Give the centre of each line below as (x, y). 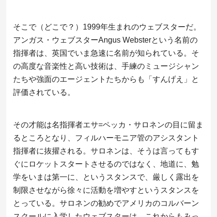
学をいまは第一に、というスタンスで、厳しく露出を (106, 177)
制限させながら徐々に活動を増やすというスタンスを (106, 190)
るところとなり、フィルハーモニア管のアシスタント (106, 138)
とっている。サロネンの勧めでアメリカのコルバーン (106, 203)
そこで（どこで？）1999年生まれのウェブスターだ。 (107, 27)
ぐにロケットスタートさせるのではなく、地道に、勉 (106, 164)
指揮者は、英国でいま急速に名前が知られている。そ (106, 53)
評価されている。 (44, 92)
